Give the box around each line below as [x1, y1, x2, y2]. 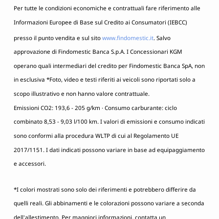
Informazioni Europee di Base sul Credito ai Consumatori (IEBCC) [14, 18, 187, 26]
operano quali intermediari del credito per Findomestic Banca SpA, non [14, 62, 205, 69]
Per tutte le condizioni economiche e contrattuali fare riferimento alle [14, 4, 200, 12]
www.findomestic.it [102, 34, 153, 42]
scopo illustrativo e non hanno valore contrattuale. [14, 90, 151, 98]
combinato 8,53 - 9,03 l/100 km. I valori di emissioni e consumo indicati [14, 118, 205, 126]
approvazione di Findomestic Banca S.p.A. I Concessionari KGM [14, 48, 182, 56]
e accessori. [14, 160, 47, 168]
